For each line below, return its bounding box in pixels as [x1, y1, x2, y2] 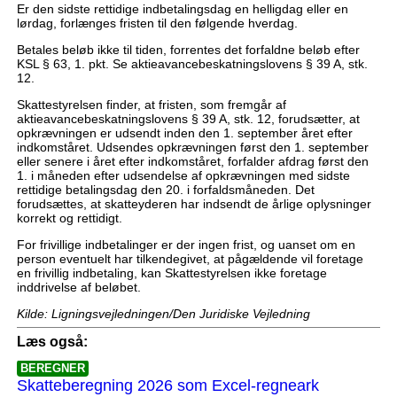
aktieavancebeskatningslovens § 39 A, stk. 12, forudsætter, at [16, 111, 360, 126]
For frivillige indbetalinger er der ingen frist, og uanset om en [16, 237, 355, 252]
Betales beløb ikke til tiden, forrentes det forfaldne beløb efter [16, 42, 360, 57]
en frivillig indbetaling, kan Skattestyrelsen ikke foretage [16, 265, 327, 280]
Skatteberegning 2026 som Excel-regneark [16, 376, 319, 394]
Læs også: [16, 333, 88, 349]
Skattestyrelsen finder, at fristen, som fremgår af [16, 97, 286, 112]
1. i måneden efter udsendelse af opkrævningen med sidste [16, 167, 350, 183]
